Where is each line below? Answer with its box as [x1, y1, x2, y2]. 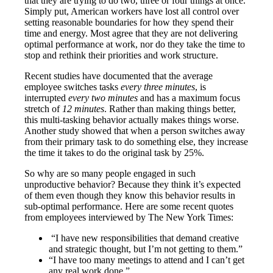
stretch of [24, 103, 63, 114]
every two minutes [68, 92, 138, 103]
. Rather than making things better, [104, 103, 236, 114]
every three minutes [121, 81, 196, 92]
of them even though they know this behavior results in [24, 190, 236, 200]
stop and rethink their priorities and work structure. [24, 49, 219, 60]
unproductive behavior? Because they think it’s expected [24, 179, 241, 190]
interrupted [24, 92, 69, 103]
